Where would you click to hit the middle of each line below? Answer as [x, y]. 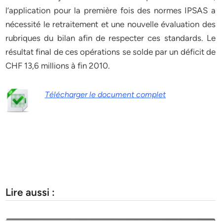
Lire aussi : [30, 192]
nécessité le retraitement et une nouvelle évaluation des [110, 24]
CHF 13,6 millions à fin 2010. [58, 66]
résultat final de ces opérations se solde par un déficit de [110, 52]
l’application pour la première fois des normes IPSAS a [110, 10]
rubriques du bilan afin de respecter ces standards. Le [110, 38]
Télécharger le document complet [105, 94]
